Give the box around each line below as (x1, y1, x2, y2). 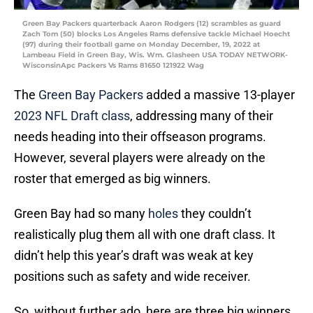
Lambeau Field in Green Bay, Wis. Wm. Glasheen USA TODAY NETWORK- (22, 50, 288, 60)
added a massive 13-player (143, 87, 295, 103)
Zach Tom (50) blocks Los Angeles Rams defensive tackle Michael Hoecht (22, 29, 290, 39)
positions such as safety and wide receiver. (14, 269, 251, 284)
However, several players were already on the (14, 150, 265, 166)
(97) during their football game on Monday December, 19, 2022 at (22, 40, 260, 50)
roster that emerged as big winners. (14, 171, 211, 187)
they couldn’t (178, 206, 252, 221)
